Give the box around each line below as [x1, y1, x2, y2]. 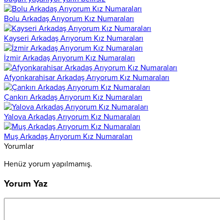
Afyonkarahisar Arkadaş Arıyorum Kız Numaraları [4, 72, 169, 82]
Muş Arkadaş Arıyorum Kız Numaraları [4, 131, 133, 141]
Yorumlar [4, 141, 34, 151]
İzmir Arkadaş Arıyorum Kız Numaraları [4, 53, 135, 63]
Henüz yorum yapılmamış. [4, 159, 92, 169]
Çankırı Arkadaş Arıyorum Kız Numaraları [4, 92, 142, 102]
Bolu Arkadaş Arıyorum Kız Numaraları [4, 13, 134, 24]
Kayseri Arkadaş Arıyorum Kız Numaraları [4, 33, 143, 43]
